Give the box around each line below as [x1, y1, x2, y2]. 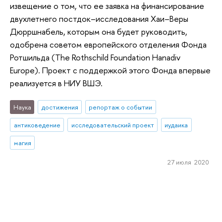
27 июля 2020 [167, 158, 209, 167]
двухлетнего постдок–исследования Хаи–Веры [10, 12, 188, 24]
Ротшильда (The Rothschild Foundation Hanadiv [10, 51, 180, 63]
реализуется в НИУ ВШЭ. [10, 77, 103, 89]
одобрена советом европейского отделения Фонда [10, 38, 207, 50]
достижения [41, 103, 78, 112]
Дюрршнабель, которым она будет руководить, [10, 25, 187, 37]
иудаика [165, 120, 188, 129]
